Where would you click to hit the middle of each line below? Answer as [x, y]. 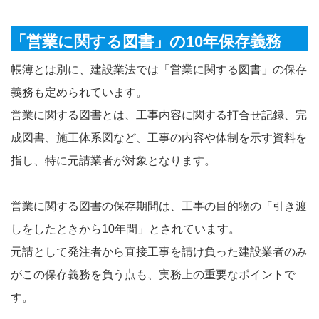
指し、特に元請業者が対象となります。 [113, 160]
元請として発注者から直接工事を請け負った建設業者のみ [159, 251]
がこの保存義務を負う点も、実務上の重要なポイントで [153, 274]
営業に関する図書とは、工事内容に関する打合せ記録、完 [159, 115]
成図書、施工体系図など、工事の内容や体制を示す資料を [159, 137]
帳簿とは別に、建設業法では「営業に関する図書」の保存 [159, 69]
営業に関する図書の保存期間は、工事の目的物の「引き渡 [159, 206]
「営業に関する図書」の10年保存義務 [146, 41]
